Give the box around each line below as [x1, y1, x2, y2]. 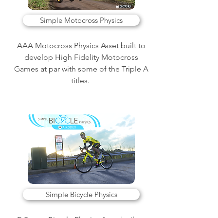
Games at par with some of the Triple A [14, 64, 148, 73]
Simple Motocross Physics [40, 16, 123, 25]
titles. [71, 76, 91, 85]
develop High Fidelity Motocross [24, 53, 138, 62]
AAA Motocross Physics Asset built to [17, 41, 145, 50]
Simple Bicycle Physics [45, 190, 117, 199]
